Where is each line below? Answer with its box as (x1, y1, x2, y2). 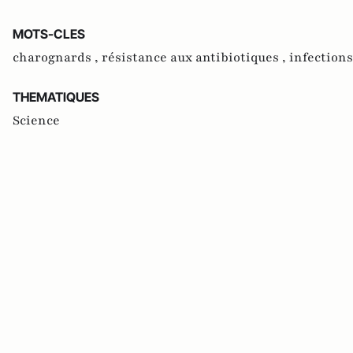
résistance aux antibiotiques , (102, 49, 289, 67)
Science (13, 112, 60, 130)
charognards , (13, 49, 102, 67)
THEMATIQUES (13, 89, 99, 106)
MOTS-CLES (13, 26, 85, 43)
